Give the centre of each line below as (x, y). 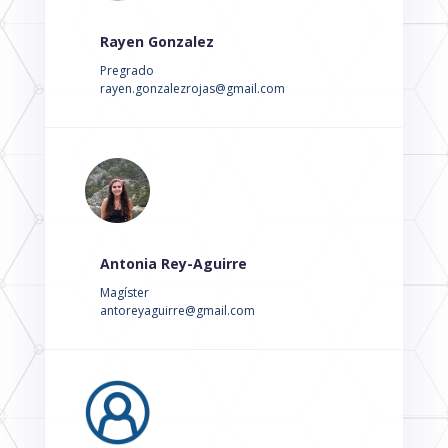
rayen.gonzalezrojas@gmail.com (192, 89)
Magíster (124, 293)
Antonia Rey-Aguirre (173, 264)
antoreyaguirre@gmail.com (177, 311)
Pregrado (126, 71)
